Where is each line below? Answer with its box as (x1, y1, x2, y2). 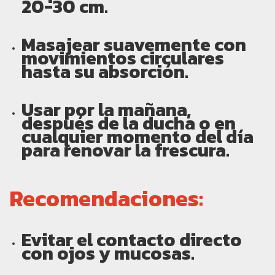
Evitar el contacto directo (21, 226, 242, 254)
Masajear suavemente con (21, 31, 246, 59)
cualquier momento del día (21, 123, 254, 151)
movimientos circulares (21, 44, 224, 72)
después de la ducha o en (21, 109, 236, 137)
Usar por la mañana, (21, 96, 191, 124)
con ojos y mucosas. (21, 239, 195, 268)
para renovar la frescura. (21, 136, 230, 165)
